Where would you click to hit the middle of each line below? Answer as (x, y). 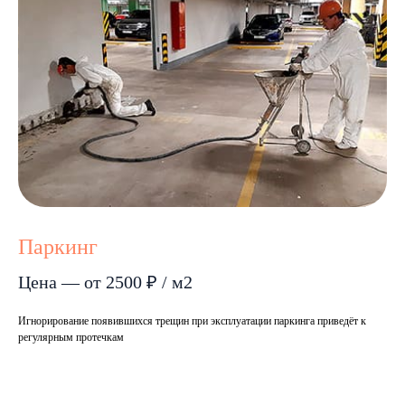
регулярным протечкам (71, 337)
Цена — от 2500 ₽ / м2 (105, 282)
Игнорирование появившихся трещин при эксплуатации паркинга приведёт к (192, 320)
